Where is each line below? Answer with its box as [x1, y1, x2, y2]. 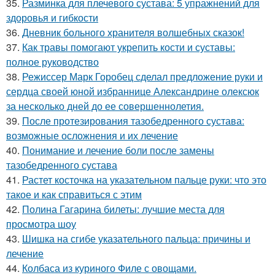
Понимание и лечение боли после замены [22, 143, 214, 157]
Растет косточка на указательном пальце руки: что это [22, 172, 266, 187]
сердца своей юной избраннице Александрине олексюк [6, 84, 259, 98]
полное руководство [6, 55, 99, 69]
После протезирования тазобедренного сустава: [22, 114, 244, 128]
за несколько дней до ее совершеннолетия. [6, 99, 204, 113]
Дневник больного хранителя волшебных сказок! [22, 25, 244, 39]
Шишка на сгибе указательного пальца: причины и [22, 231, 250, 246]
